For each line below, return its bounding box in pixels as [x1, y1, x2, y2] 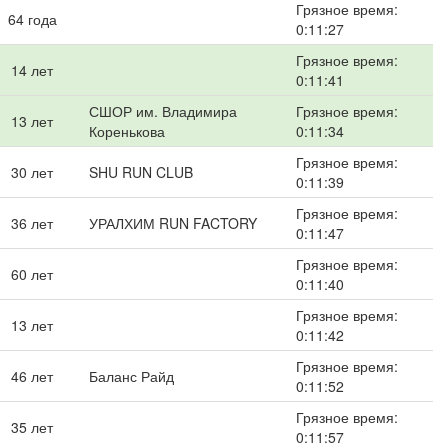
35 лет [11, 417, 53, 437]
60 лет [11, 264, 53, 284]
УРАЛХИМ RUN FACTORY [89, 213, 257, 233]
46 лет [11, 366, 53, 386]
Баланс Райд [89, 366, 174, 386]
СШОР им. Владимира [89, 101, 237, 121]
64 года [7, 9, 57, 29]
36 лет [11, 213, 53, 233]
